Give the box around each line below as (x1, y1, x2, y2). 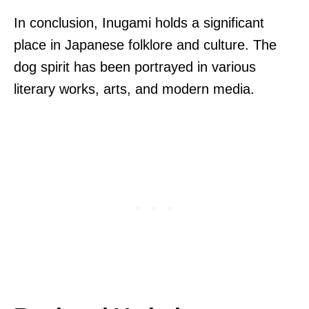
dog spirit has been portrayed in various (14, 59, 256, 74)
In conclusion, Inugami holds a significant (14, 14, 264, 30)
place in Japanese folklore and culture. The (14, 37, 277, 52)
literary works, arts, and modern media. (14, 81, 255, 97)
